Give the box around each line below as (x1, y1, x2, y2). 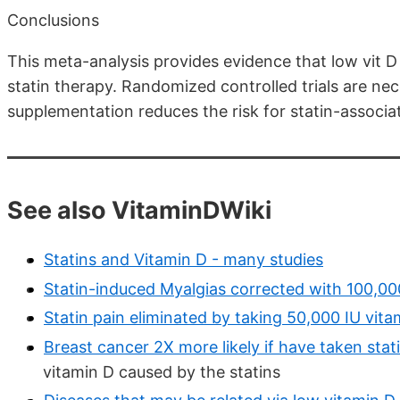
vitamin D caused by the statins (43, 362, 280, 381)
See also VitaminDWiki (7, 195, 271, 225)
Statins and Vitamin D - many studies (44, 250, 323, 270)
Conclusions (7, 10, 99, 29)
